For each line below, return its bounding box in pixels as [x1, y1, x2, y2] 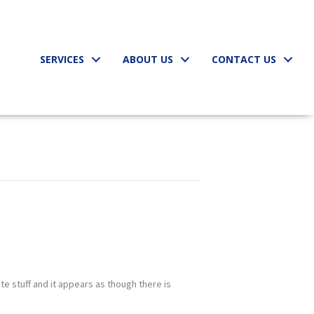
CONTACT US [212, 52, 277, 66]
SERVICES [40, 52, 85, 66]
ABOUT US [123, 52, 174, 66]
